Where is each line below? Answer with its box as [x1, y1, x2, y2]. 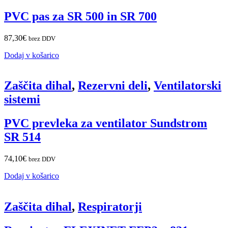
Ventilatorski [154, 79, 221, 93]
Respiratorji [78, 200, 142, 214]
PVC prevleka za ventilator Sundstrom [4, 117, 207, 130]
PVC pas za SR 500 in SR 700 [4, 9, 157, 23]
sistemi [4, 93, 40, 106]
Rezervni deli [78, 79, 148, 93]
